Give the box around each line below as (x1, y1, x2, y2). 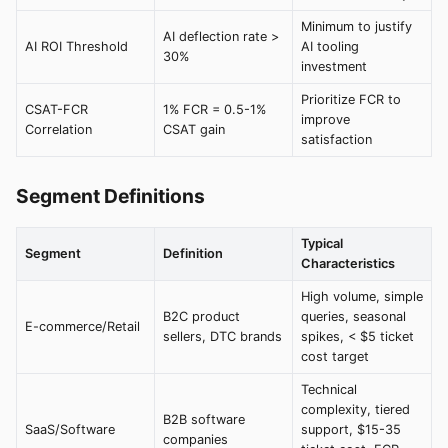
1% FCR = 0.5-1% (163, 102, 266, 118)
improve (301, 112, 350, 128)
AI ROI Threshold (25, 39, 128, 55)
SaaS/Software (25, 422, 115, 438)
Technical (301, 382, 357, 398)
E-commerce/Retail (25, 319, 140, 335)
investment (301, 59, 367, 75)
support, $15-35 (301, 422, 401, 438)
